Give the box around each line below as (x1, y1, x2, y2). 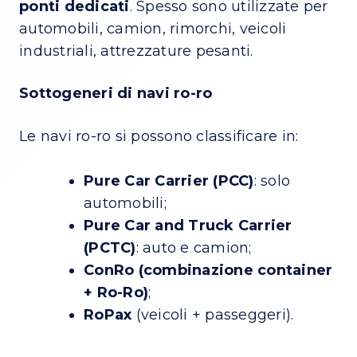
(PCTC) (84, 238, 136, 257)
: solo (253, 171, 290, 190)
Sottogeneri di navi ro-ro (19, 84, 213, 102)
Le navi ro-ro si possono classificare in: (19, 127, 299, 145)
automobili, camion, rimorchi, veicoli (19, 19, 287, 37)
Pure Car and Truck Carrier (84, 216, 292, 234)
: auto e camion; (135, 238, 252, 257)
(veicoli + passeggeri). (135, 305, 294, 324)
